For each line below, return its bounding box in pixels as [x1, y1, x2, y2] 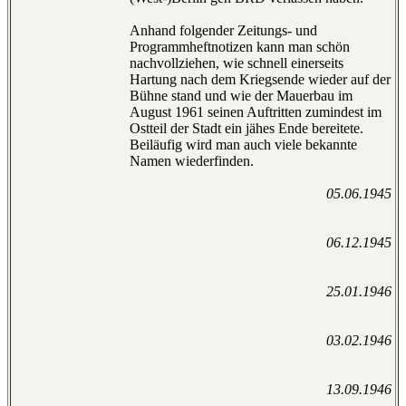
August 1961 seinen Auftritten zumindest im [130, 104, 382, 121]
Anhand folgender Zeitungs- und [130, 23, 317, 39]
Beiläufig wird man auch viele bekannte [130, 137, 357, 153]
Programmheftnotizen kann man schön [130, 39, 350, 55]
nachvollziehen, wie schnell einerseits [130, 55, 343, 72]
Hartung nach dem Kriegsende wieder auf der [130, 72, 391, 88]
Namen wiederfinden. [130, 153, 254, 169]
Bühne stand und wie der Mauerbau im [130, 88, 353, 104]
